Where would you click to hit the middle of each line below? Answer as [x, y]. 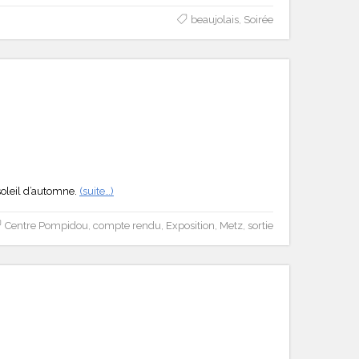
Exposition [190, 225]
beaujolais [214, 19]
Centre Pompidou [46, 225]
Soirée [258, 19]
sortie [260, 225]
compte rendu [127, 225]
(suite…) [97, 191]
